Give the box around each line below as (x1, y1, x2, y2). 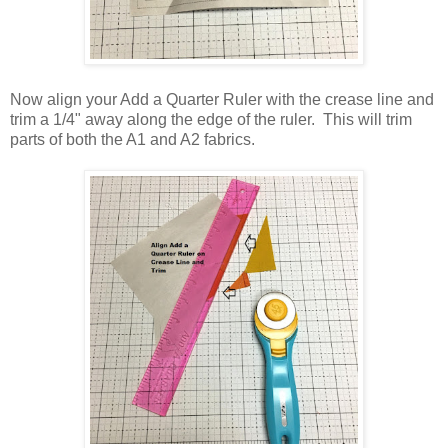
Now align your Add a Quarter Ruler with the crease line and (10, 90, 434, 108)
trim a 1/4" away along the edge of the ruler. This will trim (10, 110, 412, 128)
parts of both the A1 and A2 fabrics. (10, 130, 263, 148)
